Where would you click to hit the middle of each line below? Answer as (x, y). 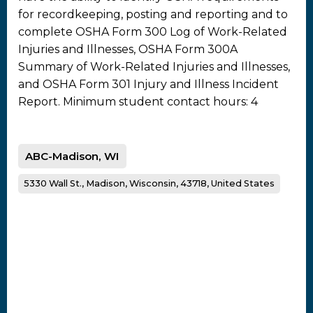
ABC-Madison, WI (72, 156)
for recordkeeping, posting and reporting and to (153, 14)
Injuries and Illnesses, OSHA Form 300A (128, 49)
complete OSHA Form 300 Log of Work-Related (153, 31)
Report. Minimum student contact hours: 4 (138, 101)
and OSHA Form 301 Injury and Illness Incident (148, 84)
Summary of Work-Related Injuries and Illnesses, (154, 66)
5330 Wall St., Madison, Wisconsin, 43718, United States (149, 184)
